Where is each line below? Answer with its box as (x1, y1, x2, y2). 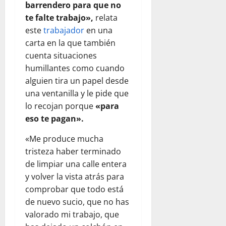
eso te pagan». (25, 112, 84, 124)
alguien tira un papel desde (25, 75, 129, 86)
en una (84, 24, 112, 36)
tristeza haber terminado (25, 145, 121, 157)
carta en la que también (25, 37, 116, 48)
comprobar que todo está (25, 183, 124, 195)
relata (95, 12, 118, 23)
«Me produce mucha (25, 133, 103, 144)
